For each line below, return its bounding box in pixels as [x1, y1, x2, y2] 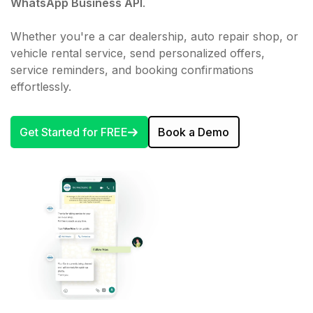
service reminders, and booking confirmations [10, 63, 254, 77]
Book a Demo [158, 125, 230, 140]
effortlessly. [10, 80, 71, 94]
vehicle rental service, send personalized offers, [10, 46, 265, 60]
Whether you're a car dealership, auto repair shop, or [10, 29, 298, 43]
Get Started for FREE [19, 125, 128, 140]
